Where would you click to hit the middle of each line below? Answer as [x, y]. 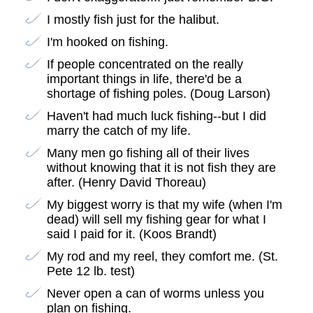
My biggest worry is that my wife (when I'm [164, 205]
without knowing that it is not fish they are [161, 168]
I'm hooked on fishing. [107, 42]
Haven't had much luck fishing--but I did [156, 116]
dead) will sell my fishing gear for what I [156, 220]
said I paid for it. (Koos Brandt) [131, 234]
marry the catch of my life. [118, 131]
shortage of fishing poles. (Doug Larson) [158, 94]
